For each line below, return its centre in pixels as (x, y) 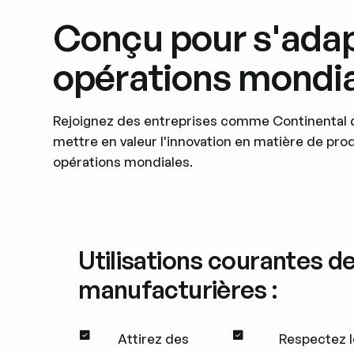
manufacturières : (178, 290)
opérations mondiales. (123, 162)
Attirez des (154, 339)
